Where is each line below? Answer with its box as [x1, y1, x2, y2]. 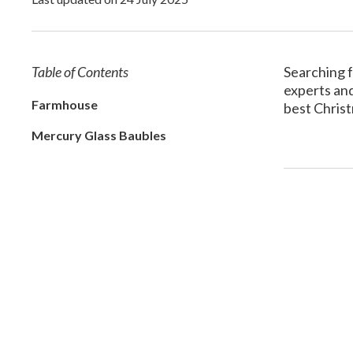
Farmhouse [32, 96, 98, 112]
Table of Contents [32, 63, 128, 80]
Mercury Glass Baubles [32, 127, 166, 143]
